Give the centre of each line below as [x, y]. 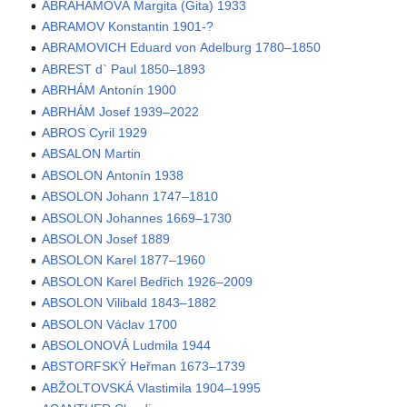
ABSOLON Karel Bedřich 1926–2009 [148, 281]
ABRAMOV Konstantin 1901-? [128, 27]
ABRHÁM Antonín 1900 [109, 90]
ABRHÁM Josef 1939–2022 [121, 111]
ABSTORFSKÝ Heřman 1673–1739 [144, 367]
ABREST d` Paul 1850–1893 [124, 69]
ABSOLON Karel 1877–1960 [124, 260]
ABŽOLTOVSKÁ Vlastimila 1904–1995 [152, 387]
